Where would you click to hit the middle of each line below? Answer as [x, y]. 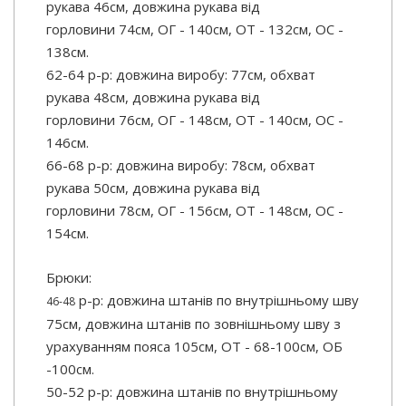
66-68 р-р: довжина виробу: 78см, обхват [181, 165]
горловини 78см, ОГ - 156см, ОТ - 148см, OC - [195, 211]
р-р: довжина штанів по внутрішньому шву [217, 300]
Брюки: [69, 278]
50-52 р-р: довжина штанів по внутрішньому [192, 392]
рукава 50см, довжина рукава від [153, 188]
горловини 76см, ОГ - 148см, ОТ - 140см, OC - [195, 120]
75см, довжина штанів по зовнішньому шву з [193, 324]
